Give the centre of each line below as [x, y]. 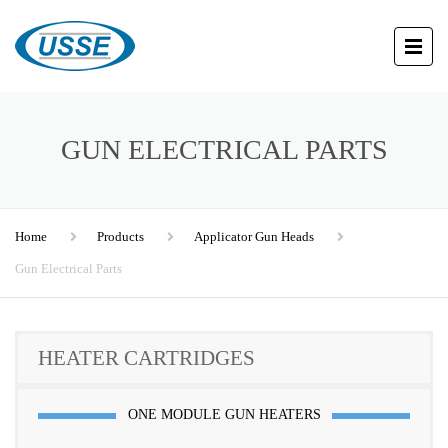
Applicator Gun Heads [254, 236]
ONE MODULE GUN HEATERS [224, 414]
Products [120, 236]
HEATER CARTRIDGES [146, 358]
